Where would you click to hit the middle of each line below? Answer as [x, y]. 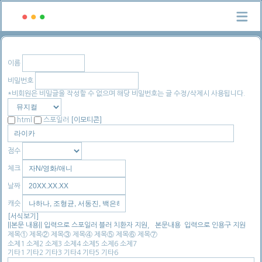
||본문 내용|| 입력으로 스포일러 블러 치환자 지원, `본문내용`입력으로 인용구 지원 [127, 225]
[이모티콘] [86, 120]
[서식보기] [23, 217]
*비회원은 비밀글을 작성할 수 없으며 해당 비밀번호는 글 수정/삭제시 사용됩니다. [127, 94]
